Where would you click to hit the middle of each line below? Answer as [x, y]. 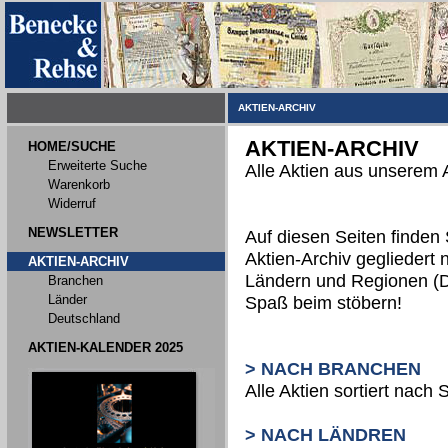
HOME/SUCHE [72, 146]
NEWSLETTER [73, 232]
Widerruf [72, 203]
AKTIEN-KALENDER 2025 [105, 347]
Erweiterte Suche [97, 165]
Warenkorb [79, 184]
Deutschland [84, 318]
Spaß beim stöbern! [323, 303]
